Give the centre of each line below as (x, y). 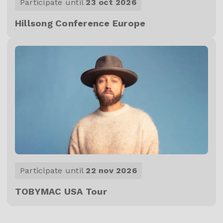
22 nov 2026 (111, 170)
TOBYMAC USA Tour (61, 191)
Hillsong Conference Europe (80, 23)
